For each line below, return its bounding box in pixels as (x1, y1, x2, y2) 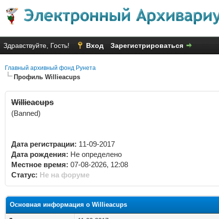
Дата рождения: (11, 150, 68, 158)
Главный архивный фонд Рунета (5, 65, 96, 71)
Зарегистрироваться (110, 42, 183, 49)
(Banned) (11, 109, 41, 117)
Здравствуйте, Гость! (3, 42, 71, 49)
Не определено (68, 150, 124, 158)
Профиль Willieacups (14, 73, 80, 81)
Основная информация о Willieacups (10, 201, 127, 208)
